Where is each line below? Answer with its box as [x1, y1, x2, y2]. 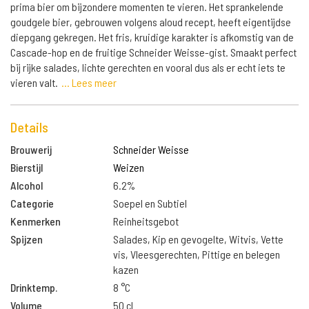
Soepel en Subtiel [113, 197, 188, 210]
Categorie [10, 197, 54, 210]
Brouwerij [10, 143, 52, 156]
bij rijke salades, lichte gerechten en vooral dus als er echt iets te [10, 61, 286, 74]
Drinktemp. [10, 281, 57, 294]
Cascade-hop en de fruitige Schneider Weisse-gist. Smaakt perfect [10, 46, 297, 59]
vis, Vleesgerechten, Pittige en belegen [113, 248, 281, 261]
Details [10, 119, 48, 135]
